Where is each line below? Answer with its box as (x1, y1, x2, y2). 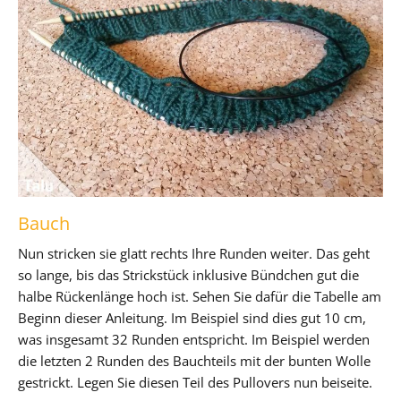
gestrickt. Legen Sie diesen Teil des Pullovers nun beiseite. (18, 372, 372, 391)
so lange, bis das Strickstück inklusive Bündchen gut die (18, 265, 359, 284)
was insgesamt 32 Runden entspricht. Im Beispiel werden (18, 329, 370, 348)
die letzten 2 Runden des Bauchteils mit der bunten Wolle (18, 351, 371, 370)
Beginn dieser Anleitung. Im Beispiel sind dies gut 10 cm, (18, 308, 366, 327)
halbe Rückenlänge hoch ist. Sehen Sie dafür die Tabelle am (18, 286, 381, 305)
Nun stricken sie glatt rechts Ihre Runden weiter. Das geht (18, 243, 370, 262)
